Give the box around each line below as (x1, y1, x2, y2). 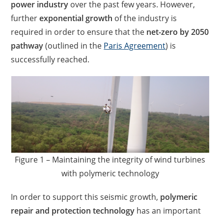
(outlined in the (43, 40, 104, 51)
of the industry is (112, 13, 177, 24)
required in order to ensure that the (11, 27, 147, 37)
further (11, 13, 40, 24)
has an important (135, 205, 201, 216)
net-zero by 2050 (146, 27, 209, 37)
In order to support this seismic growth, (11, 192, 161, 202)
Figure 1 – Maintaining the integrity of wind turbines (15, 154, 205, 165)
